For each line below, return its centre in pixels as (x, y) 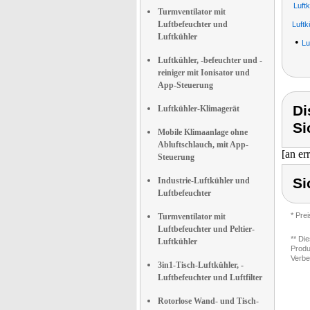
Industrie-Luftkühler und (204, 181)
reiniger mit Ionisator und (204, 73)
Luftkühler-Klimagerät (199, 109)
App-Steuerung (185, 85)
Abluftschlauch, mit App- (203, 145)
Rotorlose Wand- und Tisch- (208, 301)
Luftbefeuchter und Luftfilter (210, 277)
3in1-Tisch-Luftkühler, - (201, 265)
